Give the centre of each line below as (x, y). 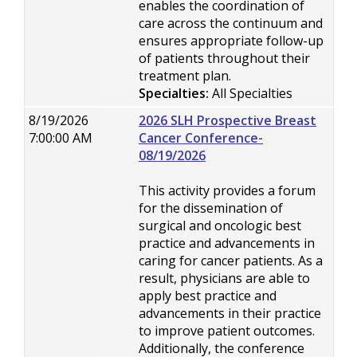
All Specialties (251, 93)
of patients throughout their (224, 58)
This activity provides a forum (227, 190)
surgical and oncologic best (220, 226)
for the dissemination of (211, 208)
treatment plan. (185, 76)
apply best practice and (208, 296)
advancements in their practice (230, 313)
